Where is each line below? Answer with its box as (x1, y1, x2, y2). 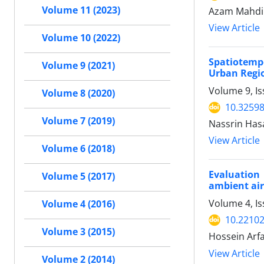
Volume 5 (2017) (42, 170, 115, 183)
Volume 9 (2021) (42, 59, 115, 72)
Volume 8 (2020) (42, 87, 115, 100)
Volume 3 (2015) (42, 225, 115, 238)
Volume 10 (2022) (42, 31, 120, 44)
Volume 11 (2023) (42, 4, 120, 16)
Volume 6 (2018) (42, 142, 115, 155)
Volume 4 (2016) (42, 197, 115, 210)
